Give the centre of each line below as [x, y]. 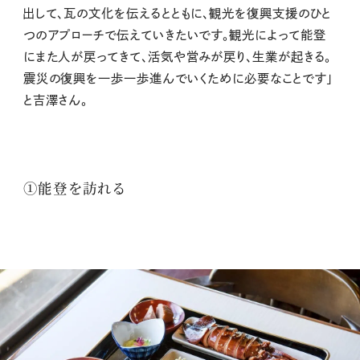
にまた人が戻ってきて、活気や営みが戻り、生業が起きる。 [177, 57]
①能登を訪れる [74, 188]
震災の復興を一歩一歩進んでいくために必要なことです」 [178, 79]
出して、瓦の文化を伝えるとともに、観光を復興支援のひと [177, 14]
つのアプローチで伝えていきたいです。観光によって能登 [174, 35]
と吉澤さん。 [55, 100]
